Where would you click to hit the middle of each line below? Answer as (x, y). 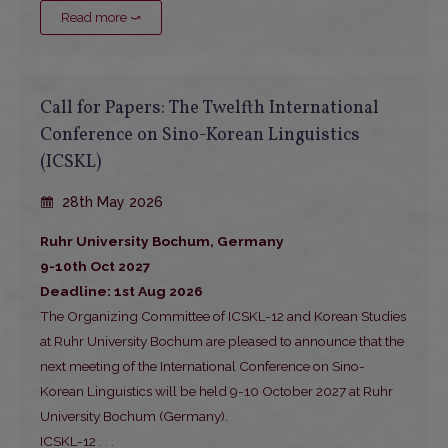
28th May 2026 (110, 202)
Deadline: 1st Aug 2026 (121, 291)
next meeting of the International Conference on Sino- (202, 366)
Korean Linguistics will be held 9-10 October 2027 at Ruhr (216, 391)
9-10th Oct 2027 (95, 266)
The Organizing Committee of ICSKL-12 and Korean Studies (223, 316)
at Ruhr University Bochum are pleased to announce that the (222, 341)
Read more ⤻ (101, 18)
